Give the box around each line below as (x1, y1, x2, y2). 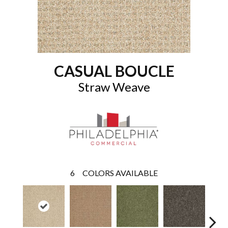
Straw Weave (78, 79, 150, 94)
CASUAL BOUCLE (53, 62, 175, 80)
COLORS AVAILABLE (82, 167, 158, 178)
